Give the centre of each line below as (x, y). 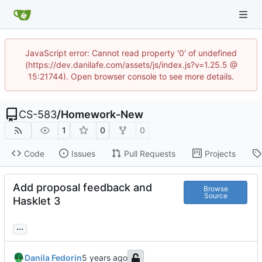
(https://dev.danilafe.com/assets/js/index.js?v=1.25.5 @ (131, 65)
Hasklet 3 (37, 201)
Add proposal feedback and (82, 188)
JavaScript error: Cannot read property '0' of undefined (131, 53)
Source (216, 195)
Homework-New (102, 114)
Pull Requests (149, 153)
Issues (83, 153)
